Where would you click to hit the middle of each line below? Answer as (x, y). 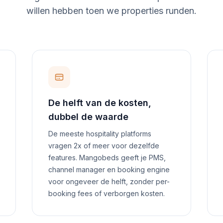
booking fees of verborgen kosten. (107, 193)
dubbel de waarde (88, 117)
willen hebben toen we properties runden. (111, 11)
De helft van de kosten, (100, 103)
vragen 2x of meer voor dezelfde (104, 146)
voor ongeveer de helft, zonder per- (109, 181)
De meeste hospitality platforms (100, 134)
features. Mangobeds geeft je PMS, (107, 158)
